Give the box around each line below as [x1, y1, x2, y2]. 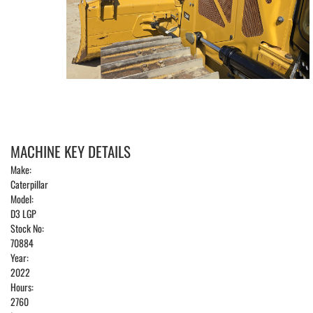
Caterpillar [10, 177, 48, 192]
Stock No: [10, 221, 44, 236]
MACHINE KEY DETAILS [10, 140, 131, 163]
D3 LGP [10, 206, 36, 221]
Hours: [10, 279, 34, 295]
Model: [10, 191, 34, 207]
